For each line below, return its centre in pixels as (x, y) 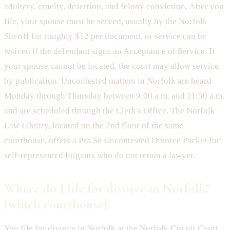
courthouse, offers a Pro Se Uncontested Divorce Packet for (112, 140)
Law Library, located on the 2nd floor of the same (94, 125)
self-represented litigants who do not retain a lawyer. (100, 155)
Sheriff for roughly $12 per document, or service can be (105, 36)
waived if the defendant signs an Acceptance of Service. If (110, 51)
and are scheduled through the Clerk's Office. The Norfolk (110, 110)
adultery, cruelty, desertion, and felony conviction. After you (114, 6)
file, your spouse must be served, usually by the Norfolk (106, 21)
